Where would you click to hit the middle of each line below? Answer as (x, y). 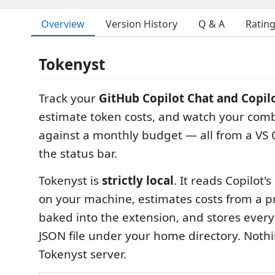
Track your (69, 98)
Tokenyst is (70, 180)
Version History (141, 24)
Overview (63, 24)
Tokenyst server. (83, 254)
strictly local (138, 180)
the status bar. (78, 153)
